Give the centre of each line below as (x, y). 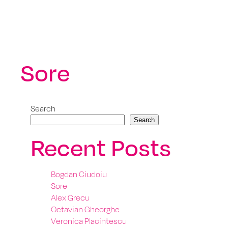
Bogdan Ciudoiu (79, 174)
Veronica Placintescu (89, 221)
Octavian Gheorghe (85, 209)
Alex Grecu (70, 198)
